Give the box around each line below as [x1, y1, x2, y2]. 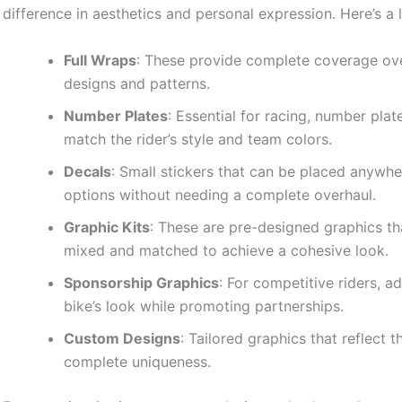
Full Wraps [64, 50, 137, 69]
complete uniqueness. [64, 352, 212, 371]
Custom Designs [64, 328, 181, 347]
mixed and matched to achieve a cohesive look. [64, 240, 389, 259]
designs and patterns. [64, 74, 211, 92]
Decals [64, 162, 112, 180]
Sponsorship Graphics [64, 273, 220, 292]
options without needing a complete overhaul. [64, 185, 377, 204]
